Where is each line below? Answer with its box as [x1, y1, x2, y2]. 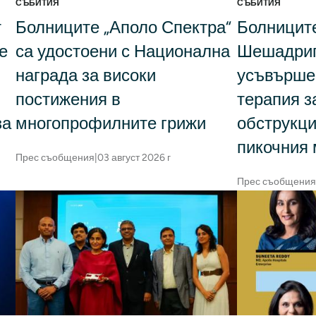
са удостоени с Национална [15, 40, 230, 61]
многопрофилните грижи [15, 112, 206, 133]
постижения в [15, 88, 121, 109]
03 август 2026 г [97, 151, 171, 164]
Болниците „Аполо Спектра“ [15, 16, 231, 37]
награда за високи [15, 64, 156, 85]
